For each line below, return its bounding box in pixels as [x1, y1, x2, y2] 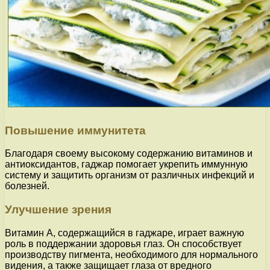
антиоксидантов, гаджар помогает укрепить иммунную [5, 159, 248, 170]
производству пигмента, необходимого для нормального [5, 249, 258, 260]
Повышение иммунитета [5, 124, 146, 137]
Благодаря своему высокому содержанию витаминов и [5, 148, 253, 159]
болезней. [5, 181, 49, 192]
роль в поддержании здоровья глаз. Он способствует [5, 238, 242, 249]
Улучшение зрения [5, 202, 111, 216]
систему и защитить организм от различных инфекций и [5, 170, 254, 181]
